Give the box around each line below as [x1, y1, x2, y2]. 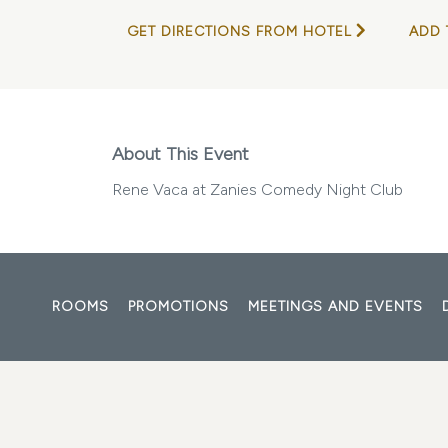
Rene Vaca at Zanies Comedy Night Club [112, 180, 403, 199]
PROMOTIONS [128, 298, 229, 315]
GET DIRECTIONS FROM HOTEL [127, 23, 352, 40]
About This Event [112, 143, 249, 165]
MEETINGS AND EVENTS [248, 298, 423, 315]
